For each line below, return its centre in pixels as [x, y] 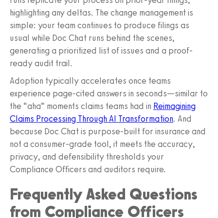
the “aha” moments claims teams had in [82, 106]
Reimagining [174, 106]
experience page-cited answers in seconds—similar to [109, 93]
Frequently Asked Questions [104, 194]
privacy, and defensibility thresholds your [87, 156]
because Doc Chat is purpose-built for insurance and [108, 131]
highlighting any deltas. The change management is [101, 12]
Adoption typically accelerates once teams [90, 81]
